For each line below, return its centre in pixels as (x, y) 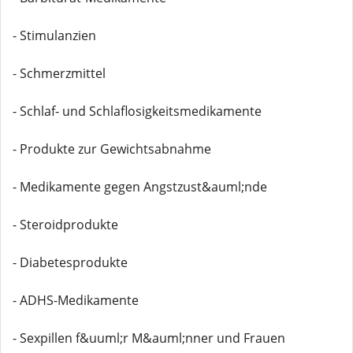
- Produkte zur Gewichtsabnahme (112, 149)
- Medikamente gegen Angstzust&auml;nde (140, 187)
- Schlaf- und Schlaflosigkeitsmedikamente (137, 111)
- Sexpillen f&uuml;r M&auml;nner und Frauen (149, 338)
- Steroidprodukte (65, 225)
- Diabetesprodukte (70, 262)
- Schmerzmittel (59, 73)
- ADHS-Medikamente (76, 300)
